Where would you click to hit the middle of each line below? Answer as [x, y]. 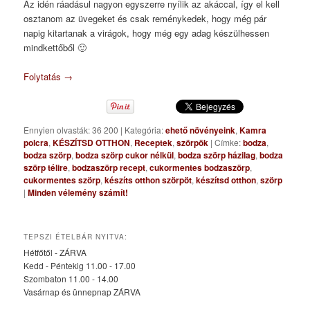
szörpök [193, 143]
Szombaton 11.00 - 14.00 [71, 279]
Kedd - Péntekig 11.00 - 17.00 [80, 266]
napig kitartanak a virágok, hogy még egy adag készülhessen [147, 33]
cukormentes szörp [62, 180]
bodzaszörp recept [109, 168]
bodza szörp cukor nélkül [125, 155]
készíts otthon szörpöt [148, 180]
